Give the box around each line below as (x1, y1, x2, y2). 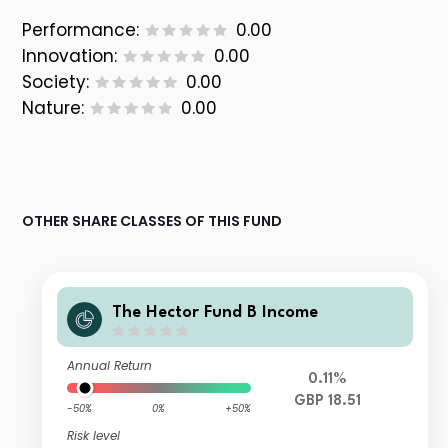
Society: (22, 70, 90, 95)
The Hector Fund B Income (112, 303, 319, 321)
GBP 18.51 (294, 394, 362, 410)
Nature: (22, 96, 85, 121)
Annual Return (67, 357, 153, 375)
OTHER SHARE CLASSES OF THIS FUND (22, 211, 283, 232)
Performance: (22, 18, 140, 43)
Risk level (67, 427, 121, 445)
